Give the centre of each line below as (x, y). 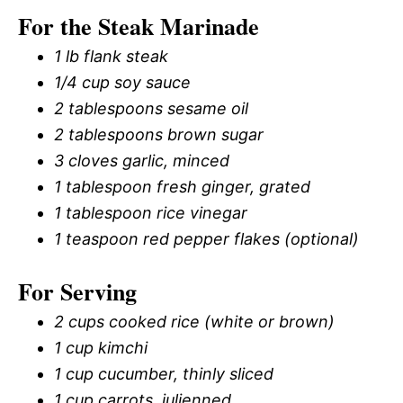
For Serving (77, 291)
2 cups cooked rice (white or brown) (194, 321)
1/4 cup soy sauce (122, 82)
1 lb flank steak (111, 56)
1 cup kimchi (101, 347)
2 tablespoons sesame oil (151, 108)
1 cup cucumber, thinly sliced (164, 373)
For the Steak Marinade (139, 26)
